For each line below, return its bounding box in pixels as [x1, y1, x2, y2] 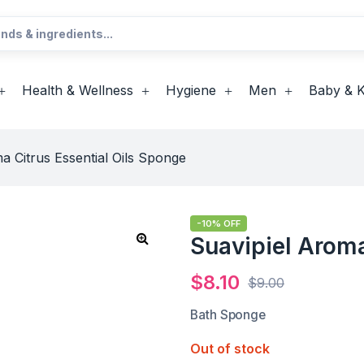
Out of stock [190, 340, 270, 357]
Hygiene [165, 82, 216, 98]
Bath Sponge [190, 307, 266, 323]
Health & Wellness [21, 82, 133, 98]
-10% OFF [197, 218, 240, 229]
